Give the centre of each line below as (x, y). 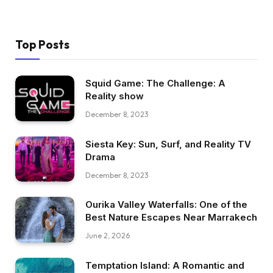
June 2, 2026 (108, 236)
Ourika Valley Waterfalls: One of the (166, 205)
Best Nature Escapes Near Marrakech (171, 218)
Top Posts (42, 44)
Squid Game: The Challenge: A (155, 83)
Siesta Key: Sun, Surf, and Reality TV (168, 144)
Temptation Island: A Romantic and (165, 265)
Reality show (115, 96)
